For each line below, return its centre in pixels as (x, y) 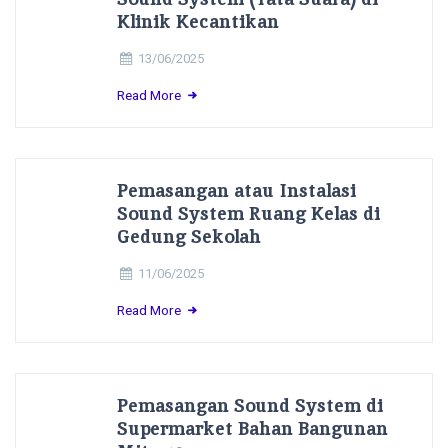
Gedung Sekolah (189, 235)
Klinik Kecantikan (198, 20)
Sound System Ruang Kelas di (249, 212)
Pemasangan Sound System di (250, 404)
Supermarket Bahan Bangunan (253, 427)
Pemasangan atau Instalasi (237, 189)
